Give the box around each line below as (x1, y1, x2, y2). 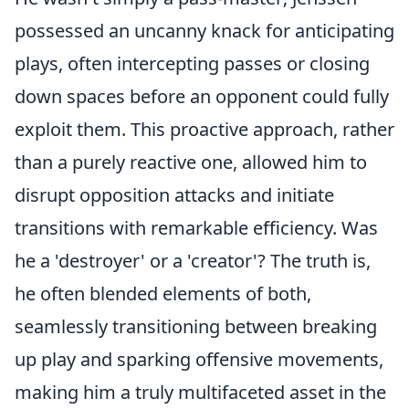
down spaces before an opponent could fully (15, 84, 389, 109)
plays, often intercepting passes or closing (15, 51, 370, 76)
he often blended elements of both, (15, 281, 311, 306)
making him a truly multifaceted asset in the (15, 380, 386, 404)
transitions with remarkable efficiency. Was (15, 215, 378, 240)
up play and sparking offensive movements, (15, 347, 383, 372)
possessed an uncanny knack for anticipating (15, 18, 394, 43)
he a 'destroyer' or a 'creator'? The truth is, (15, 248, 371, 273)
